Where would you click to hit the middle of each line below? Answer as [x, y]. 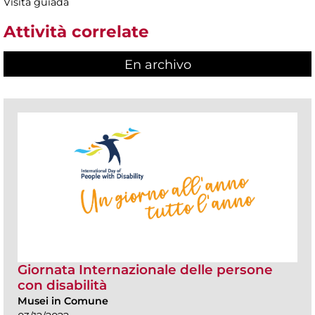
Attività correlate [76, 32]
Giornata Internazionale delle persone [145, 269]
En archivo [157, 64]
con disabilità [62, 285]
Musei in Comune [63, 301]
